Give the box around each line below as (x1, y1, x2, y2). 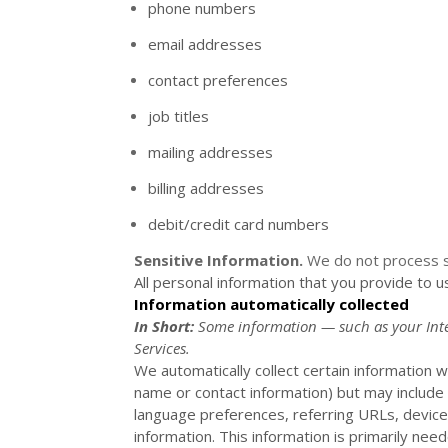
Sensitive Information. (134, 249, 304, 270)
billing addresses (148, 177, 265, 198)
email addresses (148, 33, 263, 54)
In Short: (134, 315, 195, 336)
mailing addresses (148, 141, 274, 162)
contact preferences (148, 69, 289, 90)
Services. (134, 337, 191, 358)
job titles (148, 105, 210, 126)
